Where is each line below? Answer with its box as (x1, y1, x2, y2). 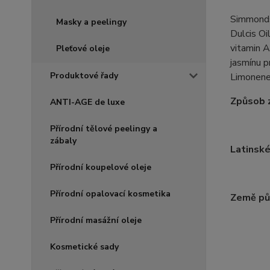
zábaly (50, 135, 77, 147)
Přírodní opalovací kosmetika (50, 188, 171, 200)
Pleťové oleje (56, 43, 110, 55)
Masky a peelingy (56, 16, 127, 28)
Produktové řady (50, 70, 118, 82)
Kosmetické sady (50, 241, 119, 253)
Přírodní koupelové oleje (50, 162, 151, 174)
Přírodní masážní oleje (50, 215, 142, 227)
